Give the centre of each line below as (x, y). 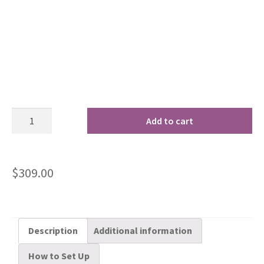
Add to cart (170, 121)
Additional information (143, 231)
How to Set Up (59, 256)
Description (53, 231)
